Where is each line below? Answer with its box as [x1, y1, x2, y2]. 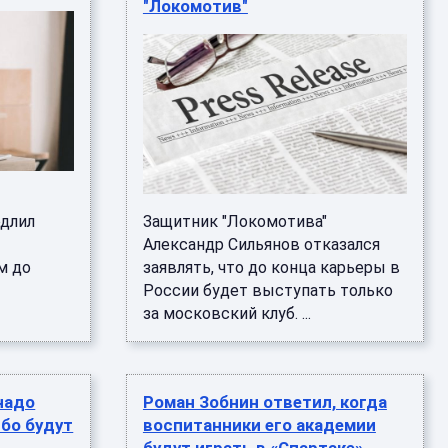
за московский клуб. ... [142, 304, 311, 323]
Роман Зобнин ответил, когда [142, 392, 387, 412]
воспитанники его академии [142, 415, 376, 435]
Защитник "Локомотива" [142, 212, 327, 231]
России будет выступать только [142, 281, 393, 300]
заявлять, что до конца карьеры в [142, 258, 400, 277]
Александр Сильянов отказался [142, 235, 380, 254]
